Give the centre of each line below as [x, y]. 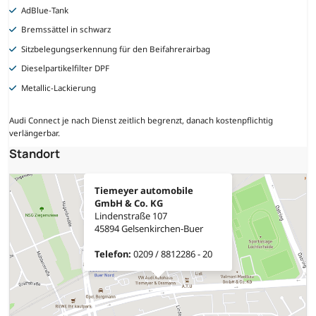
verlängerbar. [35, 133]
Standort [35, 153]
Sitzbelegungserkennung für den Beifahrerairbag [116, 49]
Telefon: [113, 254]
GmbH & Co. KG [129, 203]
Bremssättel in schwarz [66, 30]
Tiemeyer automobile [144, 190]
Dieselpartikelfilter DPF [66, 68]
